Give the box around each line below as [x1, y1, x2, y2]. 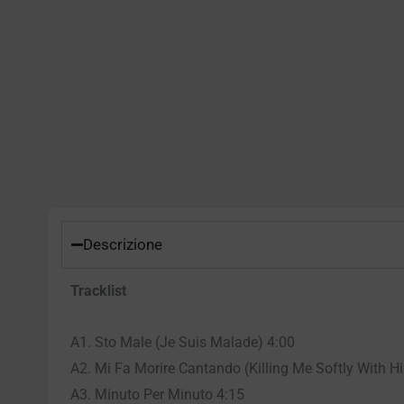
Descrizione [83, 234, 162, 253]
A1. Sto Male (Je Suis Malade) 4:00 [70, 333, 295, 351]
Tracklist [70, 281, 126, 299]
